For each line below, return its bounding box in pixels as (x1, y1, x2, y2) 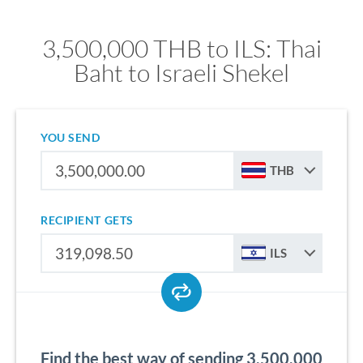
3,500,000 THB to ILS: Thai (41, 33, 322, 63)
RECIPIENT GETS (41, 213, 134, 227)
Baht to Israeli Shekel (74, 58, 289, 88)
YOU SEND (41, 130, 100, 144)
